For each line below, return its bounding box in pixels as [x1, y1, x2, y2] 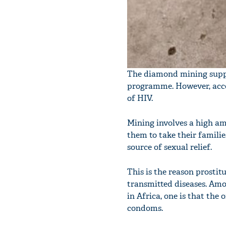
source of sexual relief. [127, 141, 212, 152]
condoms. [127, 202, 163, 213]
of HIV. [127, 92, 153, 103]
